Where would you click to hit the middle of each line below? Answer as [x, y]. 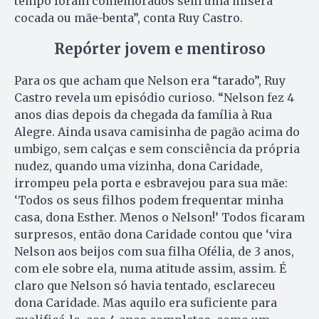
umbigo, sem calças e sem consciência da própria [157, 148]
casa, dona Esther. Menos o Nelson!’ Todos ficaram [159, 217]
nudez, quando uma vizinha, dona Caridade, [138, 166]
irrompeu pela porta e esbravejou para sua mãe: [151, 183]
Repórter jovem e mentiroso [159, 48]
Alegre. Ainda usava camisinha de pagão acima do [157, 131]
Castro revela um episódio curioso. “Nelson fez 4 [154, 97]
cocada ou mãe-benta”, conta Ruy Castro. [129, 17]
